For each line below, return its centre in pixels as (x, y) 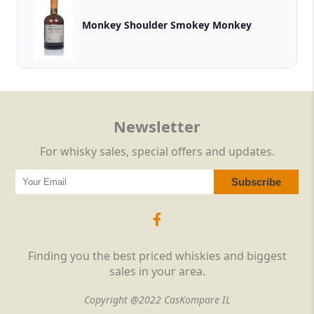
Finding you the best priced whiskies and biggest (157, 256)
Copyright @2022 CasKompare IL (157, 300)
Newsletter (157, 127)
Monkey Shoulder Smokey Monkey (167, 25)
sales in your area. (157, 272)
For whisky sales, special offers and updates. (157, 152)
